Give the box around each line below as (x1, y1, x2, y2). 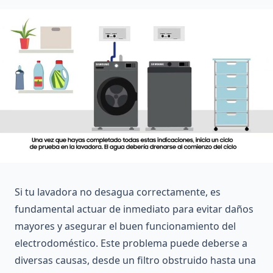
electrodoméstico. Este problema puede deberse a (15, 236, 247, 250)
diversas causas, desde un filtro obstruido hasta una (15, 253, 256, 267)
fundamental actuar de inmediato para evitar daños (15, 202, 253, 216)
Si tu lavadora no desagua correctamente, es (15, 185, 221, 199)
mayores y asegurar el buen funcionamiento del (15, 219, 236, 233)
